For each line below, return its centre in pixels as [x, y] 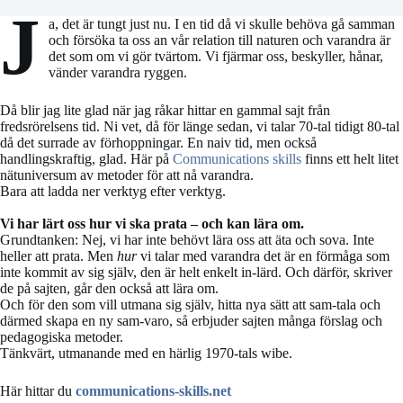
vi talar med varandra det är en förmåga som [263, 256]
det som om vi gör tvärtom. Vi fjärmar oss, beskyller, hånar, [215, 56]
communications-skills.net [153, 391]
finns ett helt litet [350, 159]
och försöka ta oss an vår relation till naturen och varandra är [219, 40]
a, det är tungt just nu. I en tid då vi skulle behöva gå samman [221, 24]
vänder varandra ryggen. [117, 72]
